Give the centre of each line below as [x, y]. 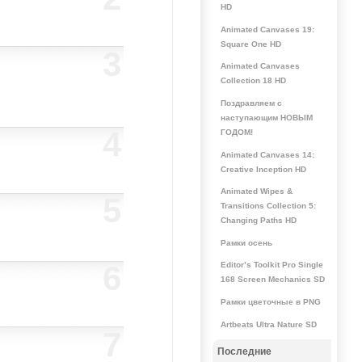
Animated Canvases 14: [267, 154]
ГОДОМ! [236, 132]
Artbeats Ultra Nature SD [268, 324]
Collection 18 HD [253, 81]
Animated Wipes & [256, 192]
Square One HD [250, 44]
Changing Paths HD [258, 221]
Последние [244, 351]
